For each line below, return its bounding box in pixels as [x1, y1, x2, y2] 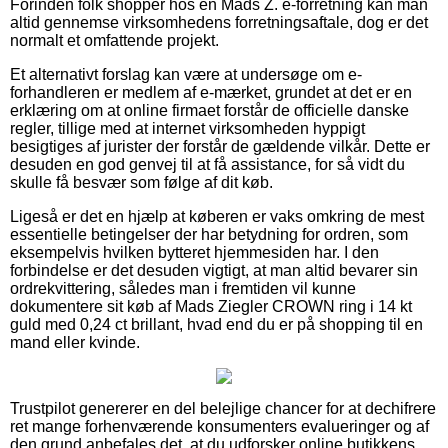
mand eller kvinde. [10, 333, 140, 351]
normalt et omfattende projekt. [10, 31, 219, 49]
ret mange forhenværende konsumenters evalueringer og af [10, 417, 429, 435]
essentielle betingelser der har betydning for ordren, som [10, 225, 408, 243]
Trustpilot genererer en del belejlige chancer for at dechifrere [10, 399, 436, 417]
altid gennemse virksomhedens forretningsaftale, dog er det [10, 13, 428, 31]
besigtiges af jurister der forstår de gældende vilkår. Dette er [10, 137, 430, 155]
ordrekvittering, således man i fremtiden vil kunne [10, 279, 356, 297]
